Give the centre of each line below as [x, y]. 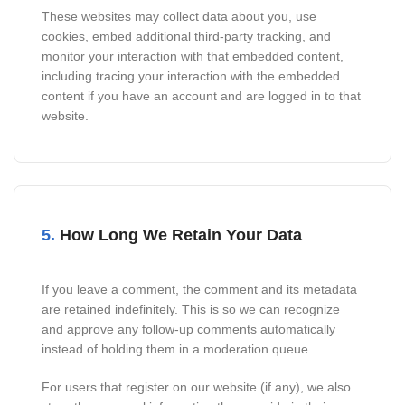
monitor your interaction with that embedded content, [193, 56]
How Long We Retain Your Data [179, 235]
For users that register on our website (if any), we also [196, 387]
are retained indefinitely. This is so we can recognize [191, 309]
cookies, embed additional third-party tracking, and [186, 36]
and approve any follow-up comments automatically [188, 329]
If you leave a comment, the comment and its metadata [199, 289]
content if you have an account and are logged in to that [201, 96]
